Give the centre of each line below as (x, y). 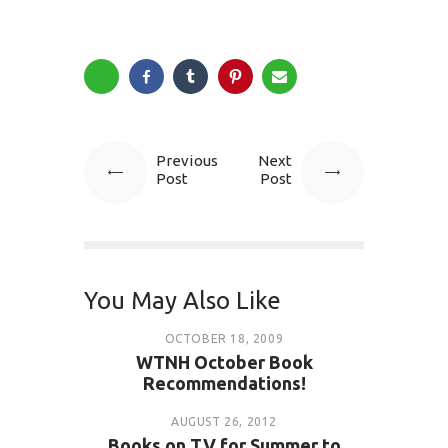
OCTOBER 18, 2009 (224, 339)
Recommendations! (224, 383)
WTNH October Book (224, 362)
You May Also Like (182, 300)
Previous (187, 160)
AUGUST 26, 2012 (224, 422)
